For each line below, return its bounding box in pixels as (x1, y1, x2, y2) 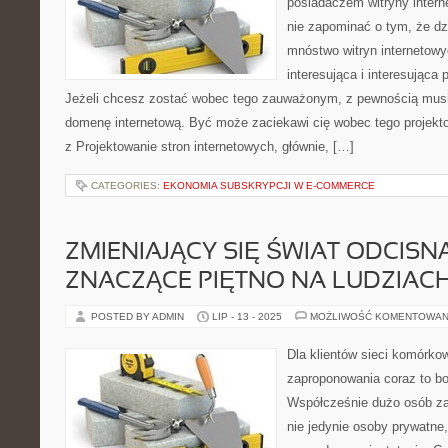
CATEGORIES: (91, 180, 163, 191)
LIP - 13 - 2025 (212, 311, 282, 322)
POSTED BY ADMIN (91, 311, 187, 322)
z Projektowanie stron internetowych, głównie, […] (65, 139, 354, 154)
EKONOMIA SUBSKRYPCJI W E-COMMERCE (163, 180, 375, 191)
